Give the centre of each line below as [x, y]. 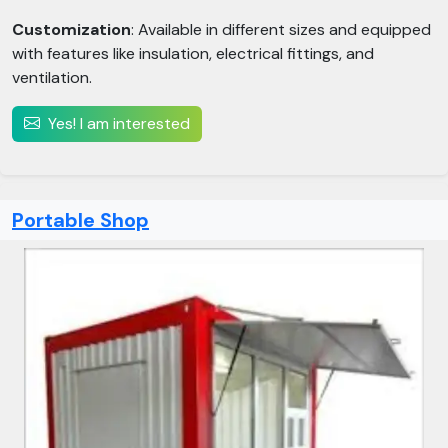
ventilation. [52, 77]
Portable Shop [80, 220]
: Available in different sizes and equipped [281, 29]
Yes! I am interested [119, 123]
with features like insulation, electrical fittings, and [193, 53]
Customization [71, 29]
